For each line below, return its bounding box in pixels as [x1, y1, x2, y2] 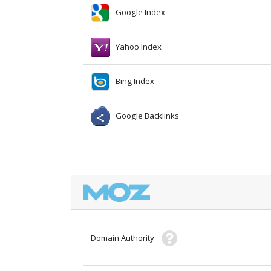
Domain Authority [91, 232, 162, 243]
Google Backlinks [110, 109, 179, 121]
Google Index [110, 6, 165, 18]
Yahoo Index [110, 41, 162, 52]
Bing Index [110, 75, 154, 87]
